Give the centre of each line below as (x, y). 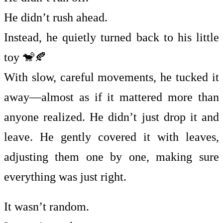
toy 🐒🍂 (25, 57)
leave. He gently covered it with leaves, (111, 137)
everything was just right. (65, 177)
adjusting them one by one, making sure (111, 157)
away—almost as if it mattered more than (111, 97)
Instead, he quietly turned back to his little (111, 37)
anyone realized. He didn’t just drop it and (111, 117)
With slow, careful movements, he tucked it (111, 77)
